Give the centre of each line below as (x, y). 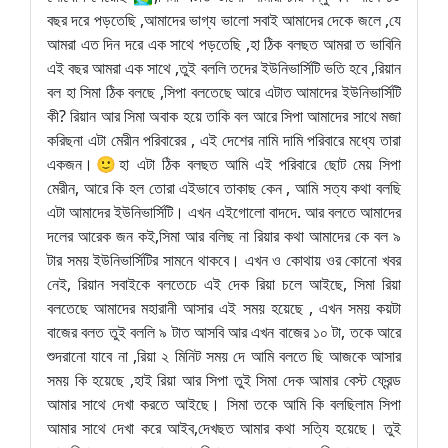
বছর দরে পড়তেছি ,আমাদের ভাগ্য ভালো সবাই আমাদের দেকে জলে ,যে (224, 20)
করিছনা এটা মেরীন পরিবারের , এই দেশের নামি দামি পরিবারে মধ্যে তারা (224, 140)
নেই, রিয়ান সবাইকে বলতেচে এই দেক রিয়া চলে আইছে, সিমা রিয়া (224, 284)
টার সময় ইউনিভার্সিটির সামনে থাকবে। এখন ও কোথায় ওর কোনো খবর (224, 260)
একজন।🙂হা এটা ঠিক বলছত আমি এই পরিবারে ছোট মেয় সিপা (224, 164)
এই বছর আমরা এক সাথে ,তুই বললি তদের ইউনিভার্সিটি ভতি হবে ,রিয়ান (224, 68)
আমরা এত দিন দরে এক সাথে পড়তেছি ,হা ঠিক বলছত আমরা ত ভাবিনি (224, 44)
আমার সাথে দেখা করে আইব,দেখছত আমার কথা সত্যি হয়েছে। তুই (224, 428)
